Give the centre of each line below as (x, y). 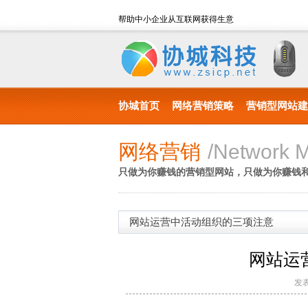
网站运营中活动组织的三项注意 (201, 222)
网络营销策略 (203, 106)
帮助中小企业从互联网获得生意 (176, 19)
